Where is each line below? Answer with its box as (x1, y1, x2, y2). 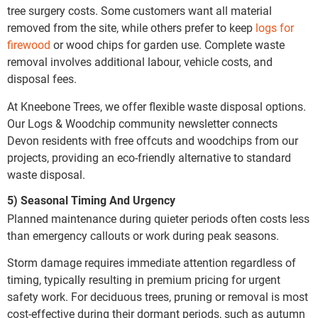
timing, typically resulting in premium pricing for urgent (7, 273, 280, 287)
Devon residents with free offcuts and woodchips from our (7, 133, 298, 148)
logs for (256, 21, 294, 35)
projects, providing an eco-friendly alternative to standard (7, 150, 291, 165)
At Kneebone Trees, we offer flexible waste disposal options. (7, 99, 306, 114)
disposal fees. (7, 72, 77, 87)
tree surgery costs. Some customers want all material (7, 4, 272, 18)
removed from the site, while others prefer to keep (7, 21, 256, 35)
